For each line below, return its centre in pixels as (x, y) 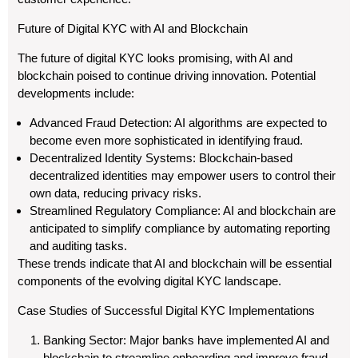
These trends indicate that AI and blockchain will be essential (175, 263)
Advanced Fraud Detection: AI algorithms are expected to (178, 123)
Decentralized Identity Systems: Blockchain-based (161, 158)
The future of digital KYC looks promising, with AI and (155, 58)
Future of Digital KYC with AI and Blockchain (133, 28)
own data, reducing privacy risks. (115, 193)
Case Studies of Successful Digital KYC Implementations (166, 310)
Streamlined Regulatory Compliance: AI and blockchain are (183, 211)
